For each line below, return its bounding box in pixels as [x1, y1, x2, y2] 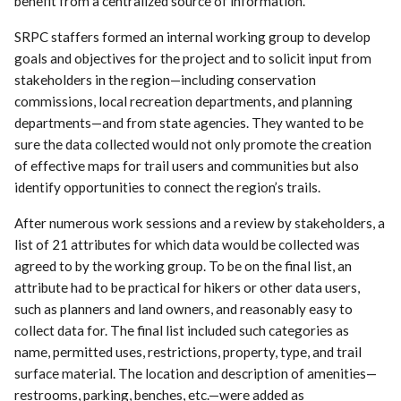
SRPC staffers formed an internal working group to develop [14, 28, 371, 45]
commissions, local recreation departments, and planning [14, 92, 354, 109]
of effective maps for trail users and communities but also [14, 157, 360, 174]
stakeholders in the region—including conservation [14, 71, 317, 88]
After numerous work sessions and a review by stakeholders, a [14, 214, 386, 231]
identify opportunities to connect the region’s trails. [14, 178, 321, 195]
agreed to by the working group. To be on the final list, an [14, 257, 353, 274]
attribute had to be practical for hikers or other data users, [14, 278, 361, 295]
